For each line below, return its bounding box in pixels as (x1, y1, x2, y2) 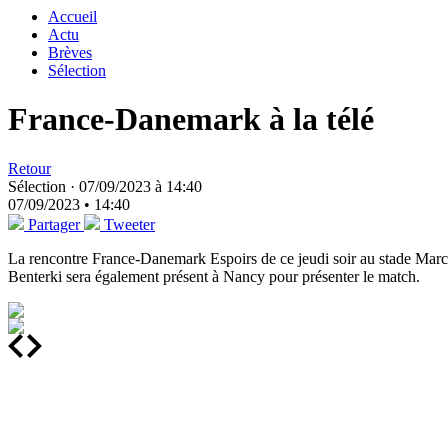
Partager (28, 215, 80, 233)
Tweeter (104, 215, 155, 233)
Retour (8, 159, 51, 177)
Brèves (48, 44, 92, 61)
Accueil (48, 8, 97, 25)
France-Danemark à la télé (8, 101, 374, 138)
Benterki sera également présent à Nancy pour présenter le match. (8, 267, 420, 285)
